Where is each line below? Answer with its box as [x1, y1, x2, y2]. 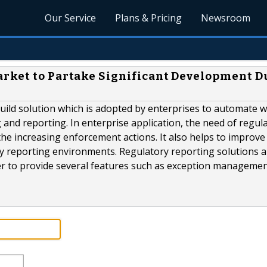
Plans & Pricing [115, 11, 182, 24]
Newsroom [201, 11, 251, 24]
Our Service [45, 11, 97, 24]
